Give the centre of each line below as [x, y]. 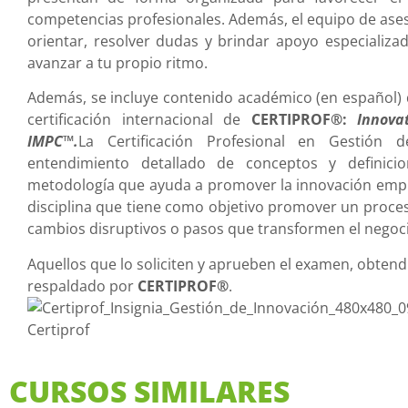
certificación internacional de [139, 120]
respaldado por [82, 286]
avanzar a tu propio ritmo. [117, 63]
